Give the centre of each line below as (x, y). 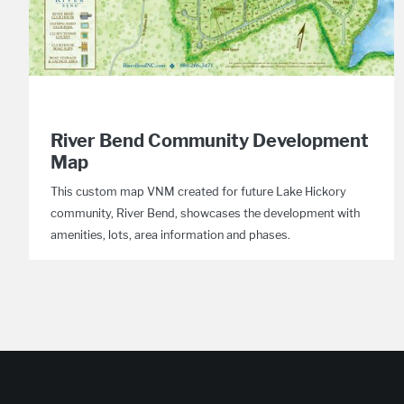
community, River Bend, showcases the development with (205, 213)
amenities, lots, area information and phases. (170, 235)
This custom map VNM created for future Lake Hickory (198, 192)
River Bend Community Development (210, 141)
